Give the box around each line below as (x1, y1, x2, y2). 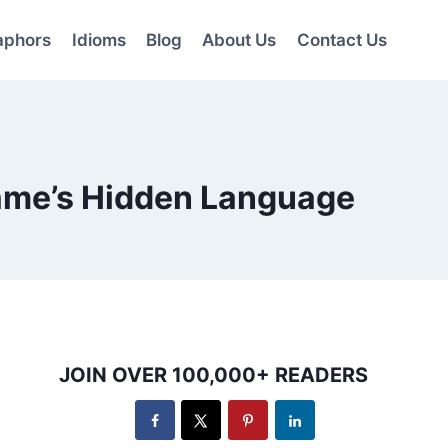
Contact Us (296, 29, 387, 50)
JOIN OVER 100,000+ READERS (59, 363, 369, 387)
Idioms (71, 29, 126, 50)
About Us (202, 29, 277, 50)
